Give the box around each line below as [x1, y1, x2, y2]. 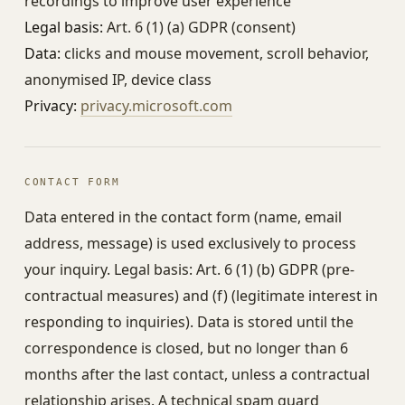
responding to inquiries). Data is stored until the [24, 312, 353, 332]
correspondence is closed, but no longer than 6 [24, 338, 348, 358]
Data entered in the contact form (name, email [24, 207, 342, 227]
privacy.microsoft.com [80, 96, 232, 116]
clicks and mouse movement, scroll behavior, [60, 43, 369, 63]
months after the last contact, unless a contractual [24, 364, 370, 384]
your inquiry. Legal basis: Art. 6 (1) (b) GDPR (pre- [24, 259, 354, 279]
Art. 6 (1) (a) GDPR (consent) [102, 17, 296, 37]
